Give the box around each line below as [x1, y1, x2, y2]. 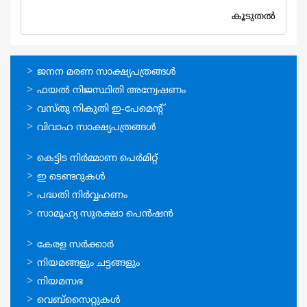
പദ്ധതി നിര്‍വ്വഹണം [37, 190, 127, 202]
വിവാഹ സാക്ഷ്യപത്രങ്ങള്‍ [37, 122, 156, 134]
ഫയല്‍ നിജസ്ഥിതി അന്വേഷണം [37, 85, 186, 97]
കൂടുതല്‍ [232, 11, 275, 23]
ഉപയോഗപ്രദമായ [21, 238, 121, 254]
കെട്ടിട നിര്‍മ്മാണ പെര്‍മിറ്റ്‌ [37, 153, 158, 165]
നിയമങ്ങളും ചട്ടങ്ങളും [37, 258, 140, 270]
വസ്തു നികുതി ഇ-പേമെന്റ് [37, 103, 165, 116]
